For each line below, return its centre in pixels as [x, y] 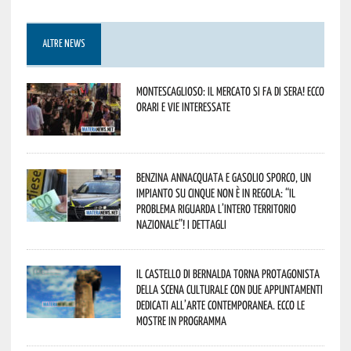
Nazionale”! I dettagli [181, 224]
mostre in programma [181, 320]
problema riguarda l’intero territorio [216, 208]
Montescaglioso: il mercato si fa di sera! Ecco [230, 90]
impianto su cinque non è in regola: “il [215, 192]
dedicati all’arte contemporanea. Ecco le [220, 304]
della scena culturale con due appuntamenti [229, 289]
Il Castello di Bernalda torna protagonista [228, 273]
